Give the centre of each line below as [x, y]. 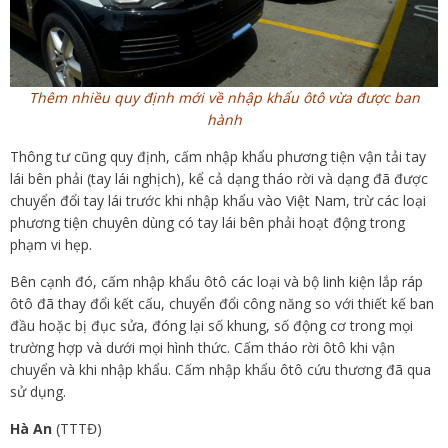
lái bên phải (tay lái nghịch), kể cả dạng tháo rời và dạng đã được [219, 179]
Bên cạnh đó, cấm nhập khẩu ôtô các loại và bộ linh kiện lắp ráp [216, 282]
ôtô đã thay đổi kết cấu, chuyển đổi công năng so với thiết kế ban [222, 304]
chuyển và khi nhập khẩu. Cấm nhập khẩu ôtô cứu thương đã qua [220, 370]
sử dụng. [38, 392]
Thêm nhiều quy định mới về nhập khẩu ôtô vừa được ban [224, 98]
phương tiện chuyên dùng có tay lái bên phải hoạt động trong [207, 223]
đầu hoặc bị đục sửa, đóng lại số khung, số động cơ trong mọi [211, 326]
